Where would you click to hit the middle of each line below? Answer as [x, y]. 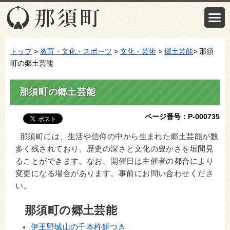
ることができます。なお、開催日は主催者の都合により [115, 161]
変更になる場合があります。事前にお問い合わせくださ [115, 173]
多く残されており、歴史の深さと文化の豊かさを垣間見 [115, 149]
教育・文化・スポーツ [76, 51]
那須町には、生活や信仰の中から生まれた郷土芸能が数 [117, 136]
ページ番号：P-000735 [182, 116]
